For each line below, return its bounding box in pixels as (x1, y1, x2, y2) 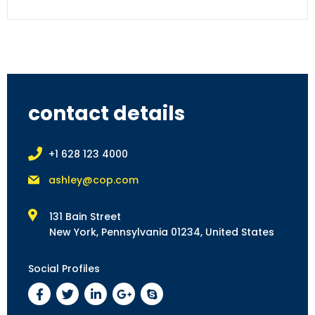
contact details (28, 100, 185, 127)
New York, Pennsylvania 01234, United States (49, 225, 274, 240)
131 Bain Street (49, 210, 121, 224)
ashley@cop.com (49, 173, 139, 188)
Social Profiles (28, 262, 100, 276)
